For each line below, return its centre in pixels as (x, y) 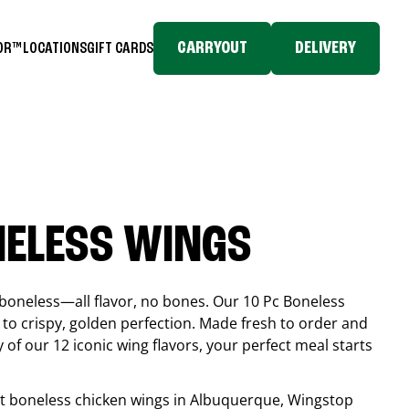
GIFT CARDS (120, 48)
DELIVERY (325, 48)
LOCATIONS (55, 48)
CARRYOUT (212, 48)
